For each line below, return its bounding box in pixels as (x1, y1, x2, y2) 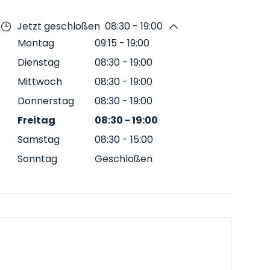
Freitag (17, 113, 55, 127)
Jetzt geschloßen (17, 19, 100, 33)
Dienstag (17, 55, 60, 69)
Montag (17, 36, 54, 50)
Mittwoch (17, 75, 62, 89)
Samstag (17, 133, 60, 146)
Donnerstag (17, 94, 74, 108)
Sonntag (17, 152, 57, 166)
